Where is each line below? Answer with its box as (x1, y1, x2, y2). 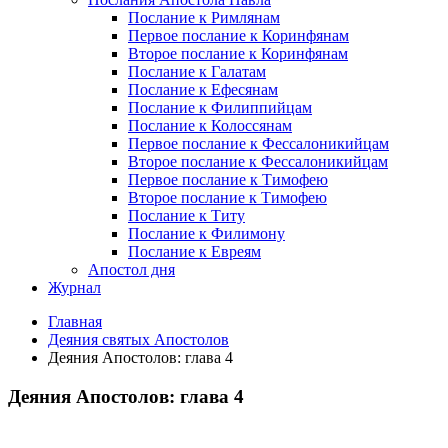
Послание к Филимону (128, 225, 285, 243)
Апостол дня (88, 261, 175, 279)
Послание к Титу (128, 207, 245, 225)
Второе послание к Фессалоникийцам (128, 153, 388, 171)
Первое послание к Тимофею (128, 171, 328, 189)
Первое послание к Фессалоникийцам (128, 135, 389, 153)
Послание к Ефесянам (128, 81, 278, 99)
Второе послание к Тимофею (128, 189, 327, 207)
